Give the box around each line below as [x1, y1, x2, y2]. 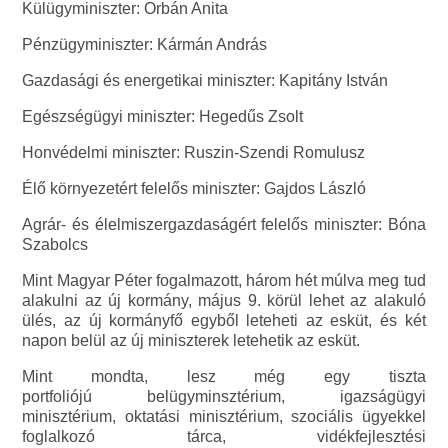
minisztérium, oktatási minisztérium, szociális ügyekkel [22, 408, 426, 426]
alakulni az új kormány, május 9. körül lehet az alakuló [22, 292, 426, 310]
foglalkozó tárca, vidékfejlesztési [22, 428, 426, 446]
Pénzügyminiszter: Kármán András [22, 36, 268, 54]
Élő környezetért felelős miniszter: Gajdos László [22, 180, 367, 198]
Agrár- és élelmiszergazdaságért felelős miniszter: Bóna [22, 216, 426, 234]
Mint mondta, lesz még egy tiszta [22, 368, 426, 386]
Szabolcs [22, 236, 89, 254]
